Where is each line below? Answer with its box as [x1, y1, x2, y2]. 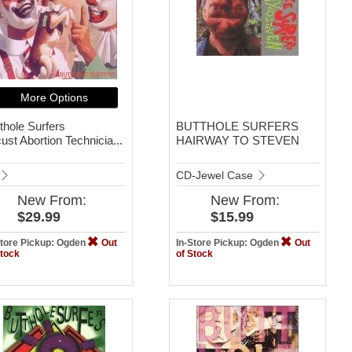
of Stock [175, 247, 213, 259]
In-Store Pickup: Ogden [175, 236, 281, 248]
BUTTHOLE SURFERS [175, 119, 299, 133]
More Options [20, 90, 88, 104]
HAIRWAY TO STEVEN [175, 133, 299, 147]
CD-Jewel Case [175, 168, 256, 181]
